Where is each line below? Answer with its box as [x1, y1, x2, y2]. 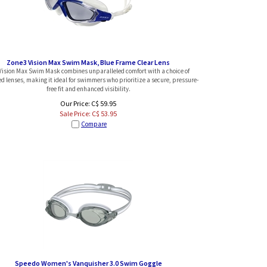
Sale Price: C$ [60, 108, 101, 118]
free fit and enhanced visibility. [46, 85, 131, 93]
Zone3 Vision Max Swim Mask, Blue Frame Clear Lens [7, 58, 170, 67]
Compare [81, 119, 107, 128]
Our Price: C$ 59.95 [60, 98, 116, 108]
